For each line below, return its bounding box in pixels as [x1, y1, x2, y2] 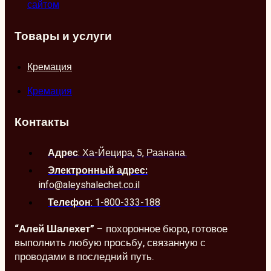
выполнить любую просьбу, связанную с [15, 235, 206, 251]
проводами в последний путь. [15, 249, 154, 265]
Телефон [48, 195, 91, 211]
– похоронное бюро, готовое [94, 221, 227, 237]
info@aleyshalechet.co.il [39, 178, 140, 193]
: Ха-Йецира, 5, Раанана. [78, 146, 187, 161]
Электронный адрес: [48, 163, 148, 178]
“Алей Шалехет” [15, 221, 94, 237]
